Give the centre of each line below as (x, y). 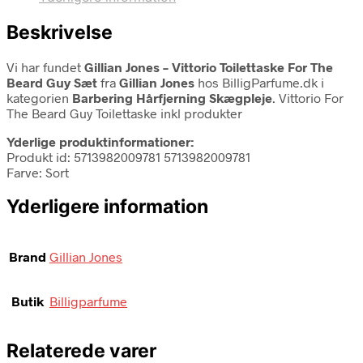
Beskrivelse (60, 32)
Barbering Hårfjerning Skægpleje (172, 97)
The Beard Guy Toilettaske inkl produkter (124, 113)
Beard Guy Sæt (52, 82)
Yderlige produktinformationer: (100, 141)
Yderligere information (107, 206)
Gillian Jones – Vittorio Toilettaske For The (209, 66)
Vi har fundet (45, 66)
